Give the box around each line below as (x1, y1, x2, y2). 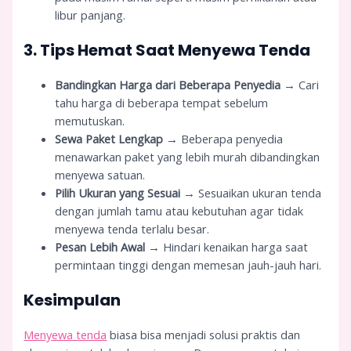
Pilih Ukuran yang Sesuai (55, 184, 181, 201)
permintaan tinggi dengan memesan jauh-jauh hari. (55, 256, 322, 273)
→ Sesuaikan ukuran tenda (180, 184, 322, 201)
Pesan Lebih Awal (55, 238, 146, 255)
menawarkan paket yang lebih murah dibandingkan (55, 148, 320, 165)
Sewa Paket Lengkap (55, 130, 164, 147)
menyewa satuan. (55, 166, 146, 183)
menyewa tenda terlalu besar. (55, 220, 210, 237)
